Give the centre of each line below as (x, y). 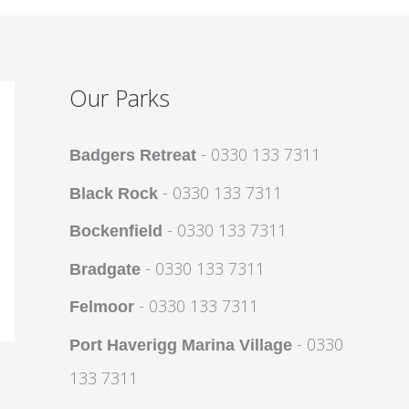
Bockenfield (116, 231)
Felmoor (102, 307)
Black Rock (114, 193)
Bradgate (105, 269)
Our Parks (120, 98)
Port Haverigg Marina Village (181, 345)
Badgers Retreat (133, 155)
